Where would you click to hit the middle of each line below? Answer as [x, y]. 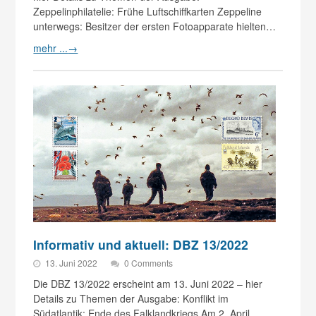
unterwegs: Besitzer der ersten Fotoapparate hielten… [155, 26]
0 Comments [149, 262]
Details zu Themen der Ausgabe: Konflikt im [131, 298]
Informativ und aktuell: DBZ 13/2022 [141, 244]
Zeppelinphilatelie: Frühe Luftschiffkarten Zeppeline [148, 11]
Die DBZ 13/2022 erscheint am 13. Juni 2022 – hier [148, 283]
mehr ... [51, 48]
